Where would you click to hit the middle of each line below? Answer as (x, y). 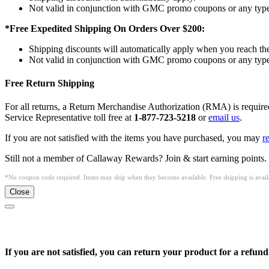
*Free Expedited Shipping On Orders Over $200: (105, 28)
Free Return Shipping (50, 83)
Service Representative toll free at (69, 118)
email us (224, 118)
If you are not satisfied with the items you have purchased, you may (134, 138)
